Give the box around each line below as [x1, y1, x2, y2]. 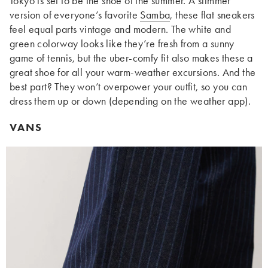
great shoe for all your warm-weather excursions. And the [10, 65, 256, 80]
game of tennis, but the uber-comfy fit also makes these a [10, 51, 253, 65]
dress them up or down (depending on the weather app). [10, 94, 251, 108]
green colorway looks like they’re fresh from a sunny [10, 36, 234, 51]
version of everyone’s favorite [10, 8, 141, 22]
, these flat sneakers [170, 8, 255, 22]
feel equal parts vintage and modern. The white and [10, 22, 231, 36]
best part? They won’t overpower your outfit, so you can [10, 80, 247, 94]
